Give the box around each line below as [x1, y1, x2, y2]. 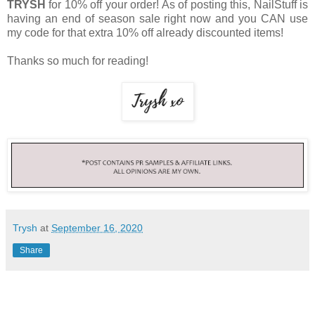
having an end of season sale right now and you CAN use [7, 13, 308, 25]
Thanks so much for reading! [7, 55, 148, 67]
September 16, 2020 [51, 222, 143, 234]
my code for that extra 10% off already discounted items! [7, 27, 283, 39]
